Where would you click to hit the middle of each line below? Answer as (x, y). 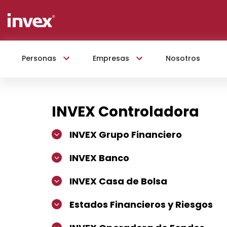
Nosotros (183, 58)
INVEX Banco (99, 158)
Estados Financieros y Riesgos (141, 204)
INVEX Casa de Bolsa (118, 181)
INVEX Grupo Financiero (126, 135)
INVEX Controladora (125, 112)
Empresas (111, 58)
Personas (39, 58)
